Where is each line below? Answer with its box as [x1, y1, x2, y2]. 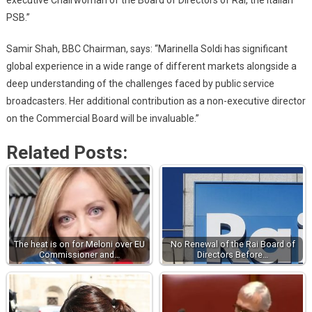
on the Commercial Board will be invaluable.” [6, 112, 199, 124]
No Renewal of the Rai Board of [170, 238, 295, 249]
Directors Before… [197, 249, 269, 260]
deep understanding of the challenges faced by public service [6, 77, 274, 89]
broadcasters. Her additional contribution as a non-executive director [6, 95, 306, 107]
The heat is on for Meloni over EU [13, 238, 145, 249]
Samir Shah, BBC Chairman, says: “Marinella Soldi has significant [6, 42, 288, 54]
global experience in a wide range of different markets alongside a [6, 60, 297, 72]
